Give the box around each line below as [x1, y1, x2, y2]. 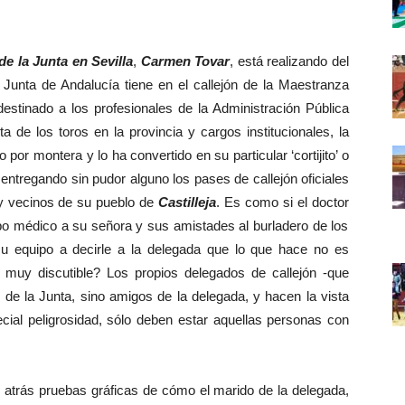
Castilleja [158, 194, 217, 210]
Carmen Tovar [140, 53, 231, 69]
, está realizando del [230, 53, 350, 69]
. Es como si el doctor [216, 194, 350, 210]
